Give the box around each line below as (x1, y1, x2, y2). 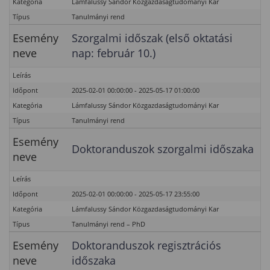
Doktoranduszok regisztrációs (72, 238, 221, 253)
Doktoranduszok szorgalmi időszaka (72, 142, 254, 156)
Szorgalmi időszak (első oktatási (72, 31, 233, 45)
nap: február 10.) (72, 46, 155, 60)
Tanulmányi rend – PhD (72, 219, 145, 228)
